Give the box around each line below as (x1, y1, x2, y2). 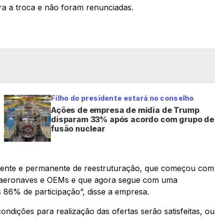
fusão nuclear (51, 123, 105, 133)
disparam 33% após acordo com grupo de (51, 114, 215, 124)
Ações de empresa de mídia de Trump (51, 105, 199, 115)
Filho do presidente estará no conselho (51, 93, 194, 102)
